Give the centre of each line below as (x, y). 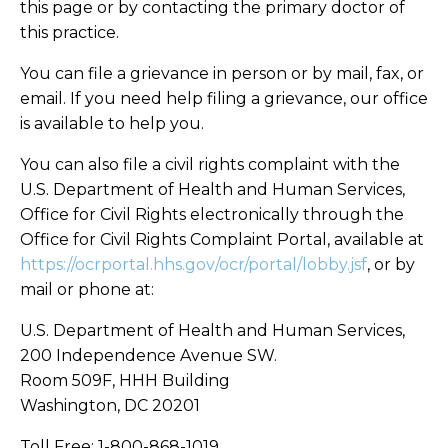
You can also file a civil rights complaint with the (210, 164)
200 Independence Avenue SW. (148, 355)
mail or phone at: (87, 289)
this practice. (69, 32)
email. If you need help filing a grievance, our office (224, 98)
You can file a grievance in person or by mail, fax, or (222, 73)
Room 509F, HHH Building (125, 380)
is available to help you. (112, 123)
